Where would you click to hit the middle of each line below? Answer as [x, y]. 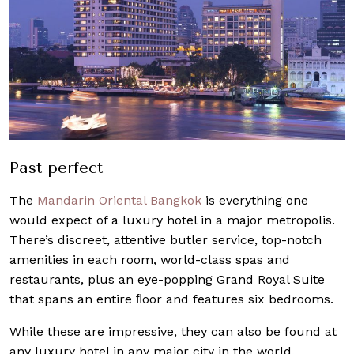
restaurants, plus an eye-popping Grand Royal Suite [167, 280]
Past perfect [56, 168]
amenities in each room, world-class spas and [150, 260]
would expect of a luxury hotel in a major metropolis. [172, 220]
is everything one [255, 201]
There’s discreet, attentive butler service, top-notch [166, 240]
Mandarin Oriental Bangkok [119, 201]
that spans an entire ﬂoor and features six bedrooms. [171, 299]
